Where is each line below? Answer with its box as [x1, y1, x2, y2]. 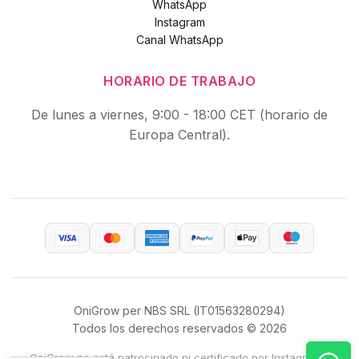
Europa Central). [129, 127, 230, 143]
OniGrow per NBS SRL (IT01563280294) [74, 304, 285, 317]
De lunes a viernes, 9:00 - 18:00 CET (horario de [31, 107, 328, 123]
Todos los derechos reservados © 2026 [72, 321, 287, 335]
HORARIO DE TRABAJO [103, 73, 256, 89]
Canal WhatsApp [135, 33, 224, 46]
